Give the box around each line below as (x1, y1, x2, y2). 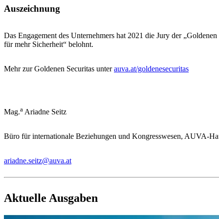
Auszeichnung (4, 3, 60, 14)
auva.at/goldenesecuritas (114, 64, 189, 73)
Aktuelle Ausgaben (4, 191, 98, 204)
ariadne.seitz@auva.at (4, 156, 71, 165)
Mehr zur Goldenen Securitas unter (4, 64, 114, 73)
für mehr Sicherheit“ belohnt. (4, 40, 93, 48)
